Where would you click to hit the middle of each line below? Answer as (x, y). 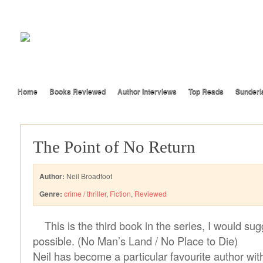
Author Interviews (147, 91)
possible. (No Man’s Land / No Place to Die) (135, 241)
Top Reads (206, 91)
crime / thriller (85, 193)
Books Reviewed (77, 91)
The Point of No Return (114, 147)
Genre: (51, 194)
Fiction (120, 193)
